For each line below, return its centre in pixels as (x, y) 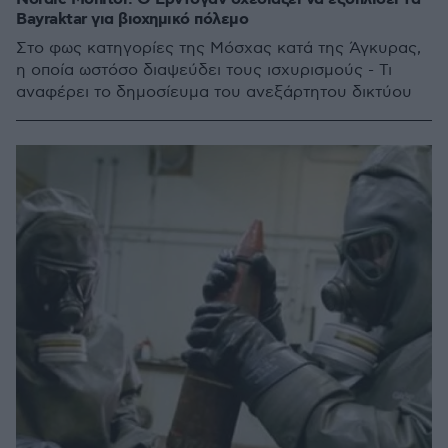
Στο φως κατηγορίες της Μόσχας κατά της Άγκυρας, (218, 48)
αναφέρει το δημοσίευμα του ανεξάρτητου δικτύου (214, 92)
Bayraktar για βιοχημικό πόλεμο (132, 19)
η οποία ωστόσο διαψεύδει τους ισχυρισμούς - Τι (204, 70)
